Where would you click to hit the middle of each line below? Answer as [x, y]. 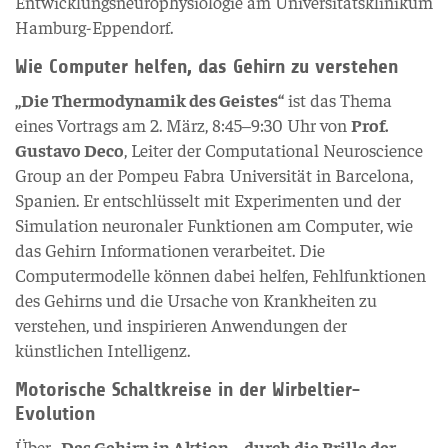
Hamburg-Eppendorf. [94, 26]
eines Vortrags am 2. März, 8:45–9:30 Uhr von [183, 124]
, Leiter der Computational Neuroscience [273, 149]
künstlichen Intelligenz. [102, 349]
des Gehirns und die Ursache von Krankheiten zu [196, 299]
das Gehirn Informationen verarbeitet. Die [170, 249]
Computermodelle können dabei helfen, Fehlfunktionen [220, 274]
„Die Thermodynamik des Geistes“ [149, 99]
